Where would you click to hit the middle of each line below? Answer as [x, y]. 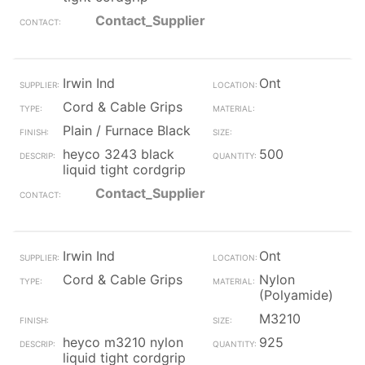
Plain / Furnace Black [127, 130]
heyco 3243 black [119, 154]
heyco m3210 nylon [123, 342]
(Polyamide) [296, 295]
